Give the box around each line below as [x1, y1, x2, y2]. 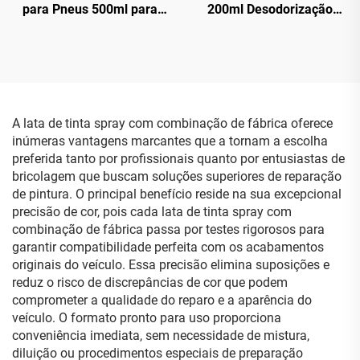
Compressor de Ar [37, 55, 143, 70]
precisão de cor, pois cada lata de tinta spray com [12, 204, 292, 219]
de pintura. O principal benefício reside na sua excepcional [12, 186, 342, 202]
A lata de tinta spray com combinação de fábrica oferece [12, 116, 333, 131]
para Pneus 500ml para [22, 2, 157, 17]
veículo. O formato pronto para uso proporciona [12, 310, 281, 325]
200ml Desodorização [207, 2, 333, 17]
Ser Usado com [46, 37, 134, 52]
